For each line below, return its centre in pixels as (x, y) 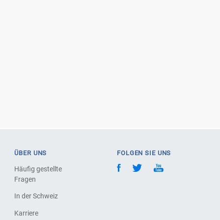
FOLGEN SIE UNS (144, 153)
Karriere (27, 213)
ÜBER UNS (31, 153)
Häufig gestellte (38, 169)
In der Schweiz (36, 196)
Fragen (25, 179)
